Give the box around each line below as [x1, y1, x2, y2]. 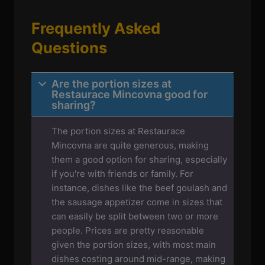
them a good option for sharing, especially [51, 153, 228, 165]
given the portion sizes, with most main [51, 238, 216, 250]
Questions [31, 38, 108, 57]
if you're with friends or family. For [51, 167, 194, 179]
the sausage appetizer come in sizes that [51, 196, 223, 208]
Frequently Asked [31, 18, 161, 37]
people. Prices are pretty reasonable [51, 224, 205, 236]
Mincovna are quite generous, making [51, 139, 209, 151]
